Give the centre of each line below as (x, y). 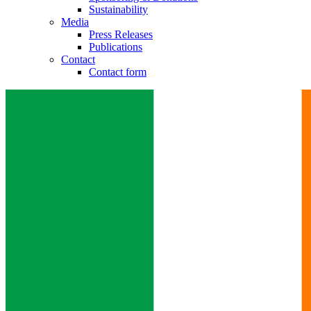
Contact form (118, 72)
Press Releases (121, 34)
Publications (116, 47)
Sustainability (118, 9)
